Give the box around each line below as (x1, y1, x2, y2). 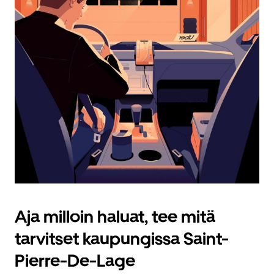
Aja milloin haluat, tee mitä (15, 206, 215, 227)
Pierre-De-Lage (15, 250, 135, 271)
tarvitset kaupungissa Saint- (15, 228, 229, 249)
